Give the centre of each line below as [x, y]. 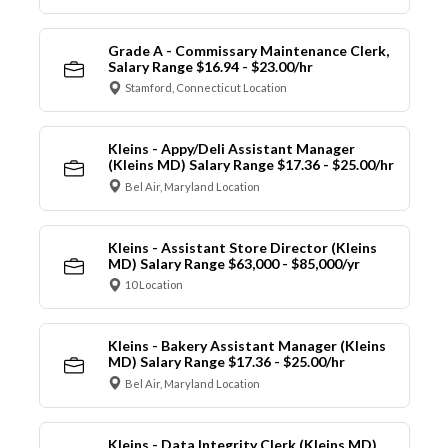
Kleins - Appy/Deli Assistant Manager [231, 149]
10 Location [154, 285]
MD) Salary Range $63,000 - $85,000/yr [233, 263]
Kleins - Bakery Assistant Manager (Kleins [246, 346]
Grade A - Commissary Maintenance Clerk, [248, 50]
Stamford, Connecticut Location [206, 88]
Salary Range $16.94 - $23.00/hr [210, 66]
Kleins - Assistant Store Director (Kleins [242, 247]
